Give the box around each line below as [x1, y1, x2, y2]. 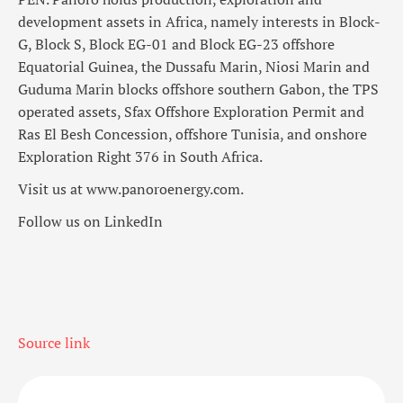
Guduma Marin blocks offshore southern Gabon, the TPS [18, 79, 379, 100]
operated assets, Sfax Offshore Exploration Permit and [18, 102, 364, 122]
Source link [18, 333, 90, 354]
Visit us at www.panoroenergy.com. [18, 179, 244, 200]
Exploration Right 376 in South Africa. [18, 147, 263, 167]
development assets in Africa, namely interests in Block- [18, 12, 381, 32]
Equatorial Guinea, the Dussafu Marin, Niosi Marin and [18, 57, 370, 77]
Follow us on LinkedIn [18, 211, 163, 232]
